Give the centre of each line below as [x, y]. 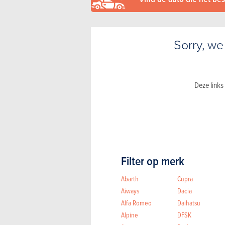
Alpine [130, 214]
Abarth [130, 178]
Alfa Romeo [136, 202]
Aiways [130, 190]
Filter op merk [153, 160]
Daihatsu [189, 202]
